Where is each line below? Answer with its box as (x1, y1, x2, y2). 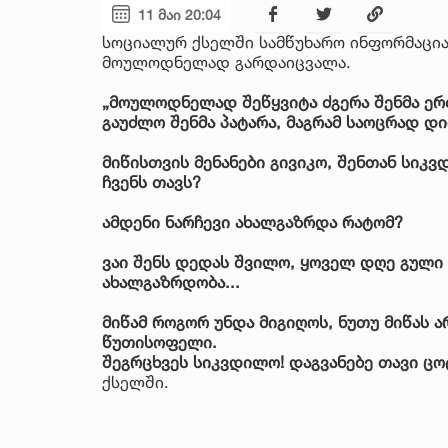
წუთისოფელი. (102, 331, 217, 352)
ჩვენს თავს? (102, 171, 206, 192)
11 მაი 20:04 (138, 5, 221, 23)
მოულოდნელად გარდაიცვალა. (102, 51, 351, 72)
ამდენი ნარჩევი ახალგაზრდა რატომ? (102, 211, 403, 232)
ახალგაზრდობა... (102, 271, 245, 292)
